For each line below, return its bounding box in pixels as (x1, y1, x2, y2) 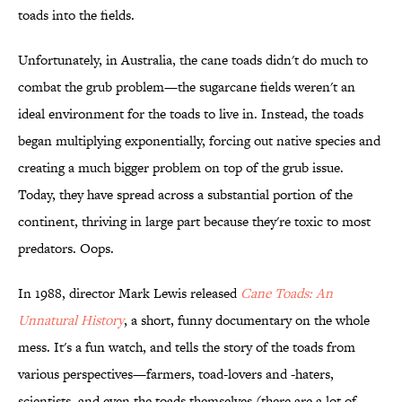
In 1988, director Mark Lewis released (18, 284, 240, 303)
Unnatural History (18, 310, 124, 330)
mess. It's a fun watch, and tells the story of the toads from (18, 337, 355, 357)
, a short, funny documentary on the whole (124, 310, 370, 330)
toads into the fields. (18, 5, 135, 25)
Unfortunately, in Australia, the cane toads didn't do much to (18, 50, 368, 70)
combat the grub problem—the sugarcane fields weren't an (18, 77, 355, 97)
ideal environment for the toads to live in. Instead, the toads (18, 104, 363, 124)
